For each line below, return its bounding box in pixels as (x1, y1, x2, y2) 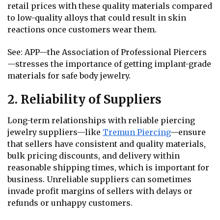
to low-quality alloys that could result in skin (7, 13, 186, 23)
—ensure (170, 127, 206, 137)
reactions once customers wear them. (7, 25, 159, 35)
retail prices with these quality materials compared (7, 1, 212, 11)
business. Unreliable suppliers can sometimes (7, 174, 192, 185)
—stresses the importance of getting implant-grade (7, 58, 211, 69)
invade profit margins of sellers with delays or (7, 186, 192, 196)
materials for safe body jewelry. (7, 70, 131, 81)
